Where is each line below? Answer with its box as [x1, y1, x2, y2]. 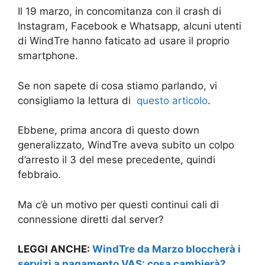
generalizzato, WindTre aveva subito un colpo [18, 139, 234, 151]
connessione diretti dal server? [18, 213, 164, 225]
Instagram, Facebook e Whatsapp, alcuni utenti [18, 20, 241, 33]
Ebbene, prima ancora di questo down [18, 124, 199, 137]
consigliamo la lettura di [18, 94, 137, 106]
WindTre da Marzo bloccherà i [92, 243, 241, 256]
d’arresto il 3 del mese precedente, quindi [18, 154, 215, 166]
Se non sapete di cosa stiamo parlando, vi [18, 79, 217, 92]
